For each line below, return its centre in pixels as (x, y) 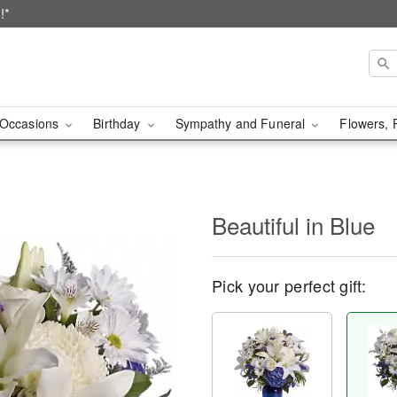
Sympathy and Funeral (242, 123)
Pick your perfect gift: (289, 285)
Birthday (119, 123)
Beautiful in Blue (293, 225)
